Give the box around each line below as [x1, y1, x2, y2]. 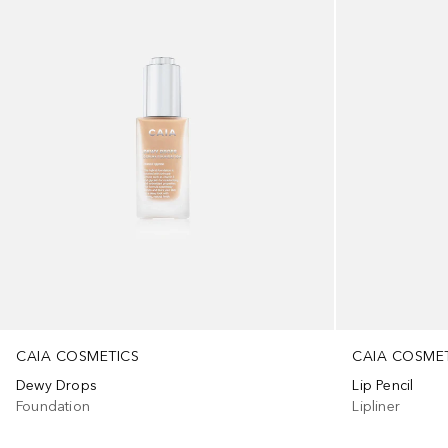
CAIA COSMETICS [16, 347, 139, 365]
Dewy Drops [16, 376, 97, 394]
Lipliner [352, 397, 401, 415]
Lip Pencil [352, 376, 414, 394]
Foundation [16, 397, 90, 415]
